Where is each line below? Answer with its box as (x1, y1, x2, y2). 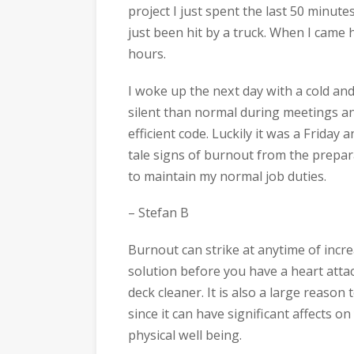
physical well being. (128, 326, 242, 344)
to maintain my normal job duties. (128, 167, 326, 185)
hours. (128, 45, 166, 63)
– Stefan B (128, 204, 189, 222)
